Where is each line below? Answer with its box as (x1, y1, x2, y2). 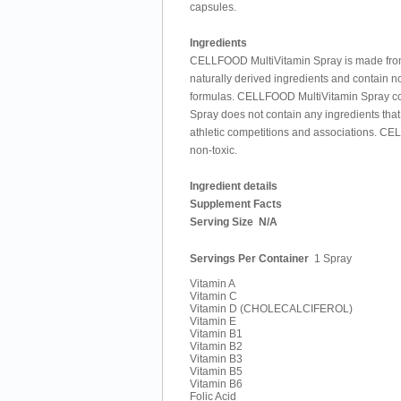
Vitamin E (190, 315, 236, 328)
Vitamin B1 (190, 328, 243, 340)
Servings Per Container (190, 252, 309, 265)
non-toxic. (190, 144, 237, 157)
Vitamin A (190, 277, 235, 290)
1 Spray (309, 252, 352, 265)
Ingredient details (190, 180, 277, 192)
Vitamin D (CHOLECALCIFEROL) (190, 303, 353, 315)
